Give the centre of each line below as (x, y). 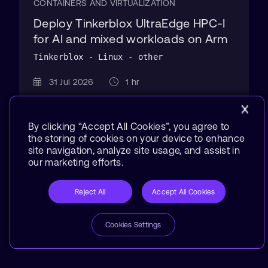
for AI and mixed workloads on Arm (131, 39)
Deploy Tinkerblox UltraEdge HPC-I (130, 23)
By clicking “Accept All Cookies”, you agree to (129, 126)
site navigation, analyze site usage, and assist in (134, 150)
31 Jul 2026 (75, 82)
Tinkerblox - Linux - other (98, 57)
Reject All (90, 192)
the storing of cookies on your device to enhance (137, 138)
